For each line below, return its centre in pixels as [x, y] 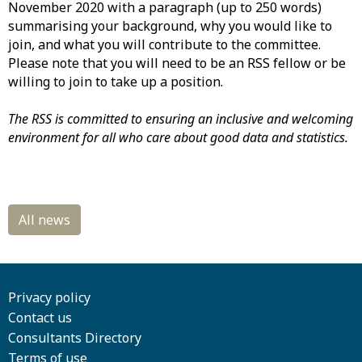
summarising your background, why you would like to [170, 26]
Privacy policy [49, 298]
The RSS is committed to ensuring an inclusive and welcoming [181, 119]
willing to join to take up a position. [116, 82]
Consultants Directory [75, 338]
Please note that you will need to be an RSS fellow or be [177, 63]
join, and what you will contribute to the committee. [164, 45]
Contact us [40, 318]
